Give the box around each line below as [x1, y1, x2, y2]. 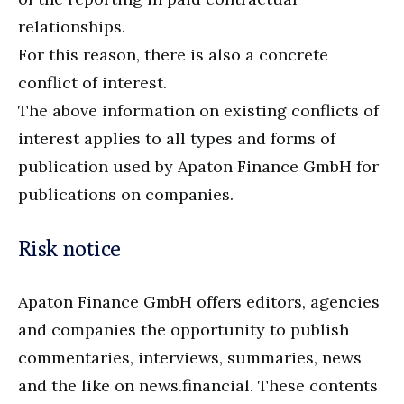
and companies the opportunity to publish [18, 318, 349, 340]
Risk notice [18, 234, 121, 261]
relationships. [18, 15, 125, 37]
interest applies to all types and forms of [18, 127, 335, 149]
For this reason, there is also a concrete [18, 43, 328, 65]
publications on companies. [18, 183, 234, 205]
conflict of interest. [18, 71, 167, 93]
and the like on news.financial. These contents [18, 374, 378, 396]
